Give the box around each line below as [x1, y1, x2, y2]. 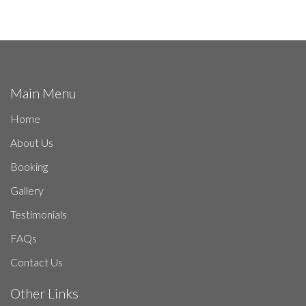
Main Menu [10, 85, 76, 102]
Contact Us [10, 255, 63, 269]
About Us [10, 136, 53, 150]
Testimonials [10, 208, 67, 221]
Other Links [10, 285, 79, 302]
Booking [10, 160, 48, 173]
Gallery [10, 184, 44, 197]
